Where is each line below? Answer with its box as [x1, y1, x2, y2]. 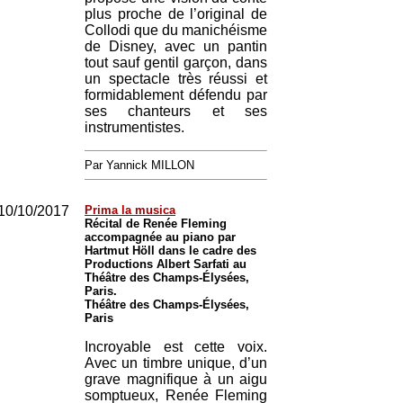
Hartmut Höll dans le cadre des [85, 244, 256, 257]
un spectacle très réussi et [85, 71, 267, 86]
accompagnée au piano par [85, 230, 236, 244]
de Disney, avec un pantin [85, 39, 267, 54]
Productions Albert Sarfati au [85, 257, 246, 271]
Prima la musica [85, 203, 175, 217]
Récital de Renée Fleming [85, 217, 227, 230]
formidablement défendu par [85, 87, 267, 103]
